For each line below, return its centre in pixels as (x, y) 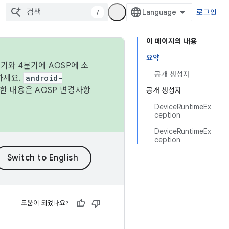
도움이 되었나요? (45, 203)
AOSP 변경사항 (63, 90)
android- (44, 78)
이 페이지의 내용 (171, 41)
